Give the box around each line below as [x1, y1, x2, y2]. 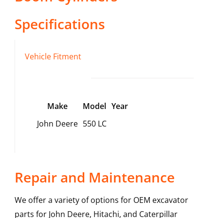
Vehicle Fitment [24, 51, 81, 62]
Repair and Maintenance [14, 168, 175, 187]
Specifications [14, 15, 105, 34]
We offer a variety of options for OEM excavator [14, 195, 188, 206]
